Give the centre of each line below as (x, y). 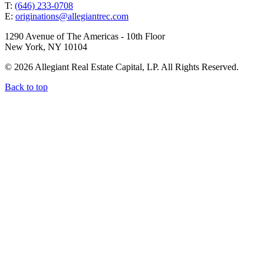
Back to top (26, 87)
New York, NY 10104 (46, 47)
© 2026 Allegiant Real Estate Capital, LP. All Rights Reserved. (122, 67)
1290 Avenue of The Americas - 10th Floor (85, 36)
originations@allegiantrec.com (72, 16)
